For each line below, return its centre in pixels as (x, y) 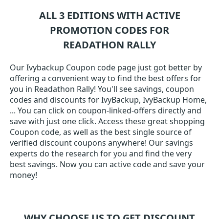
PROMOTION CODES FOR (109, 30)
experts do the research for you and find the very (101, 153)
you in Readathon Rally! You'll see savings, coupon (102, 89)
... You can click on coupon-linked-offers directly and (106, 110)
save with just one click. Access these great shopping (107, 121)
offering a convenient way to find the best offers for (106, 78)
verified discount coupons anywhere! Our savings (101, 143)
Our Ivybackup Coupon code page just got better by (106, 67)
